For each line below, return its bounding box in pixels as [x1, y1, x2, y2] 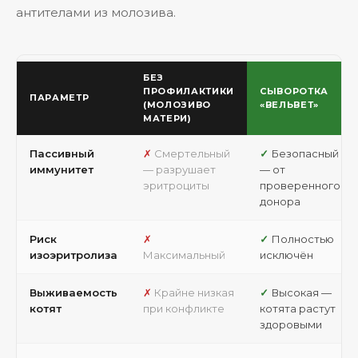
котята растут [260, 302, 336, 315]
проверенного [260, 179, 340, 192]
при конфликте [143, 302, 225, 315]
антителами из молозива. [16, 5, 176, 20]
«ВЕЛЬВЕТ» [260, 99, 319, 110]
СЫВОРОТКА [260, 86, 328, 97]
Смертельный [154, 147, 230, 160]
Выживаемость [30, 286, 117, 299]
